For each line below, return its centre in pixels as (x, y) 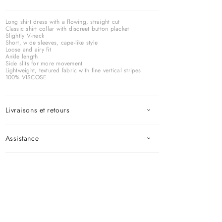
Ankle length (22, 56)
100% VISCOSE (26, 77)
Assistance (22, 138)
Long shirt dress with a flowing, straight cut (62, 22)
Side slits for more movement (44, 63)
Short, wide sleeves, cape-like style (52, 42)
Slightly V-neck (25, 35)
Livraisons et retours (37, 110)
